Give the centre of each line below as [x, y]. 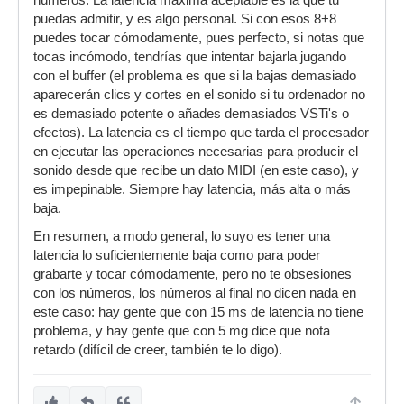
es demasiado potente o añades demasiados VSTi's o [191, 114]
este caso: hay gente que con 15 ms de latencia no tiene [198, 312]
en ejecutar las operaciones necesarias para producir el [196, 151]
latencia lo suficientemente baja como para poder [177, 255]
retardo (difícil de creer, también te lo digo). [158, 350]
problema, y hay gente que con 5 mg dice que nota [182, 331]
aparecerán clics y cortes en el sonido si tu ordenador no [199, 95]
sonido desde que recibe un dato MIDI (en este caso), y [196, 170]
